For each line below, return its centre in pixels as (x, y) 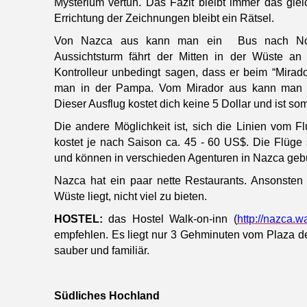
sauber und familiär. (102, 251)
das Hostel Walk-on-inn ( (173, 219)
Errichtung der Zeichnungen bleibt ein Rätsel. (164, 19)
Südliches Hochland (107, 296)
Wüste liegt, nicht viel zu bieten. (131, 197)
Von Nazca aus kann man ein (138, 41)
